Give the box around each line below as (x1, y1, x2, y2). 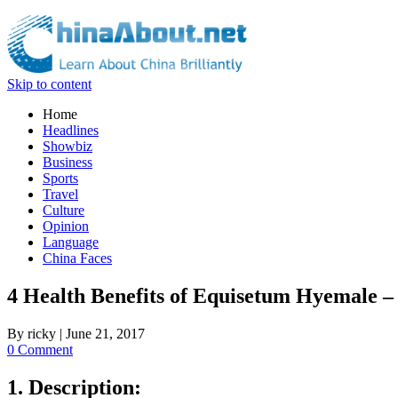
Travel (43, 187, 78, 202)
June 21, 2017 (66, 325, 145, 341)
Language (43, 235, 99, 250)
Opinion (43, 219, 89, 234)
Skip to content (7, 76, 92, 92)
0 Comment (7, 341, 73, 357)
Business (43, 155, 92, 170)
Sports (43, 171, 78, 186)
